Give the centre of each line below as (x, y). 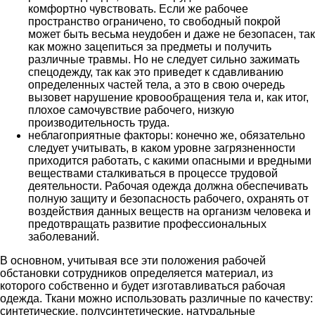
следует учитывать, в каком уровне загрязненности (162, 148)
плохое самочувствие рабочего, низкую (131, 110)
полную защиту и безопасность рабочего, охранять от (168, 198)
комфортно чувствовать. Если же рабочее (138, 8)
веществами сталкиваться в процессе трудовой (153, 173)
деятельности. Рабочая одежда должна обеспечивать (168, 186)
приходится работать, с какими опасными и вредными (170, 160)
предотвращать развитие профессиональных (147, 224)
